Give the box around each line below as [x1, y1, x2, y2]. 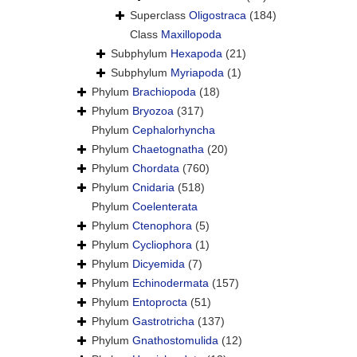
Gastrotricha [132, 315, 194, 328]
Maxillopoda [161, 28, 222, 41]
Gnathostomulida [132, 334, 218, 347]
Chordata [132, 162, 179, 175]
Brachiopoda [132, 85, 196, 99]
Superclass [130, 9, 189, 22]
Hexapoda [171, 47, 222, 61]
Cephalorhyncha [132, 124, 215, 137]
